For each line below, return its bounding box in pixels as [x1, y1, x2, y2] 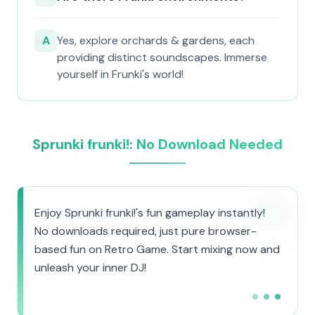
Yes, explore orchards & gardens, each [57, 33, 255, 48]
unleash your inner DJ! [34, 260, 146, 275]
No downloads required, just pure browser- [34, 224, 257, 238]
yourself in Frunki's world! [57, 67, 184, 82]
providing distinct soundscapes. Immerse [57, 50, 267, 65]
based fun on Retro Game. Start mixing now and [34, 242, 280, 257]
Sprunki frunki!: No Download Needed [32, 135, 283, 153]
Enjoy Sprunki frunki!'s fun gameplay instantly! [34, 205, 265, 220]
